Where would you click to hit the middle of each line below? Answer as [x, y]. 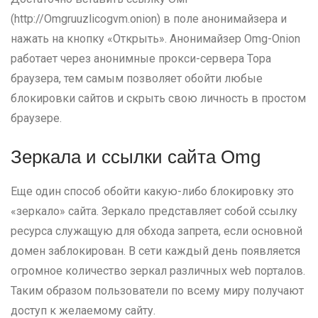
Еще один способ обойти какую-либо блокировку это [152, 191]
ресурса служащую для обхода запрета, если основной [157, 231]
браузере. [36, 118]
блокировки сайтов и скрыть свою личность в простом [158, 98]
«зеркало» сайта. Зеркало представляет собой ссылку [154, 211]
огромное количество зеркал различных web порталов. [158, 271]
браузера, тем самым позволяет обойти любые [137, 78]
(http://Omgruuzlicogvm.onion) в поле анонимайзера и [149, 19]
